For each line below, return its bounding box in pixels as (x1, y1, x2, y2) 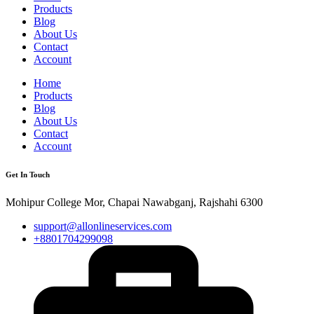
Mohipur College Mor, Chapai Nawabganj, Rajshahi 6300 (6, 196, 263, 208)
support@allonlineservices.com (34, 219, 172, 232)
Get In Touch (6, 170, 50, 179)
